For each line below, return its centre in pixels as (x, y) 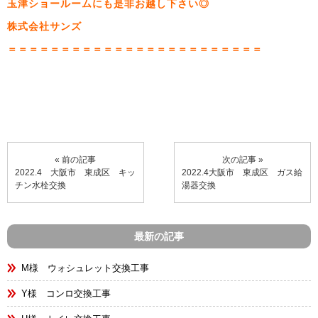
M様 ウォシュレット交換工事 (85, 268)
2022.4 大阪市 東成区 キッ (75, 172)
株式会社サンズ (44, 26)
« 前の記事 (76, 160)
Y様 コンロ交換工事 (66, 294)
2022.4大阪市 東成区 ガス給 (242, 172)
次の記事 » (242, 160)
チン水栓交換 (40, 185)
